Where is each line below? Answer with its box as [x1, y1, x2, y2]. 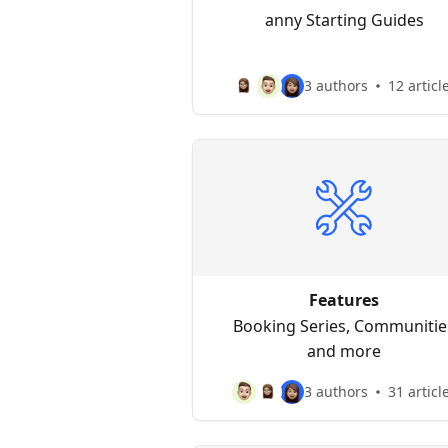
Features [309, 289, 379, 311]
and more [307, 340, 381, 362]
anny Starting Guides [264, 9, 424, 31]
